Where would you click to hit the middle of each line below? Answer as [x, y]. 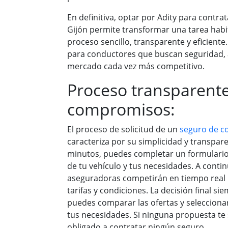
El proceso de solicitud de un [123, 129]
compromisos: [121, 109]
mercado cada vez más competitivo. [136, 66]
